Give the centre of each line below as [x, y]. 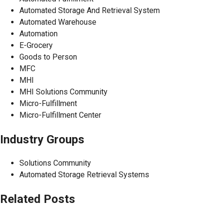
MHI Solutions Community [63, 92]
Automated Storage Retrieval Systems [84, 175]
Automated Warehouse [58, 22]
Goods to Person [48, 57]
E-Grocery [36, 45]
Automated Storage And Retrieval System [90, 10]
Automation [39, 33]
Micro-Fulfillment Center [60, 115]
